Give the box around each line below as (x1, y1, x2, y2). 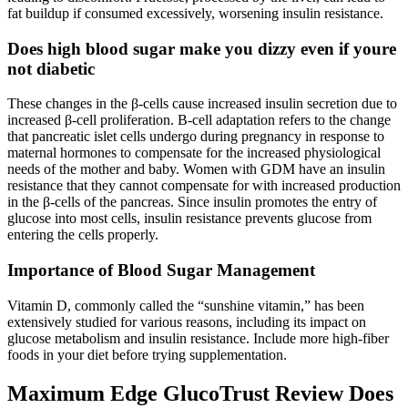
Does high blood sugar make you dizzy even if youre (7, 38, 396, 58)
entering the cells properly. (7, 227, 158, 243)
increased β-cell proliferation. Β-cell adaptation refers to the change (7, 112, 391, 128)
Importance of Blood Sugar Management (7, 260, 315, 280)
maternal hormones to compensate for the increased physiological (7, 145, 381, 161)
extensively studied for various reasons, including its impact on (7, 313, 366, 330)
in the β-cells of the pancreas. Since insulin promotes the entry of (7, 194, 377, 210)
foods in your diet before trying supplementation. (7, 346, 287, 362)
